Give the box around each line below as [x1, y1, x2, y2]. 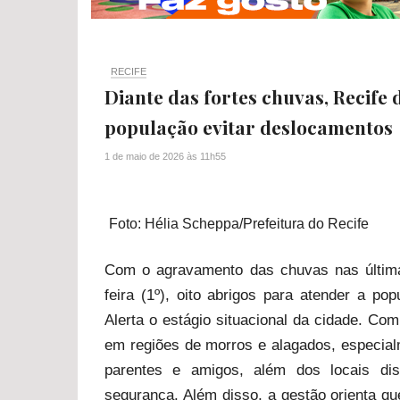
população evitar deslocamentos [104, 114, 393, 139]
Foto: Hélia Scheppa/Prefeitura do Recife [108, 216, 369, 231]
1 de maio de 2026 [104, 151, 184, 162]
